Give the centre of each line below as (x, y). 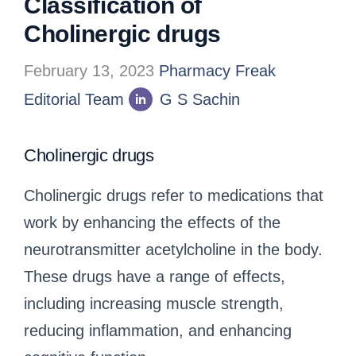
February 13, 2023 (89, 70)
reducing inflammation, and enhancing (158, 330)
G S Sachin (200, 99)
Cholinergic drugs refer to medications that (174, 195)
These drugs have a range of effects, (155, 276)
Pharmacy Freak (217, 70)
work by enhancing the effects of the (152, 222)
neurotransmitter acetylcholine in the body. (173, 249)
